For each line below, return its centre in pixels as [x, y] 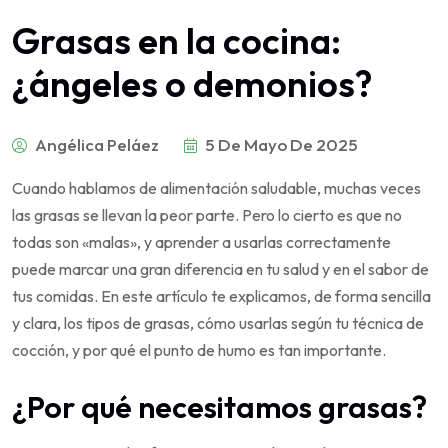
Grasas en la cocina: [176, 40]
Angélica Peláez [95, 144]
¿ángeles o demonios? [192, 83]
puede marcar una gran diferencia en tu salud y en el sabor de [220, 268]
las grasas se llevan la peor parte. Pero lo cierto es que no [207, 214]
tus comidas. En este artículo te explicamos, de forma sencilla [221, 295]
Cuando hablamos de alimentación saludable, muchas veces [216, 187]
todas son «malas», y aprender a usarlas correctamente [201, 241]
